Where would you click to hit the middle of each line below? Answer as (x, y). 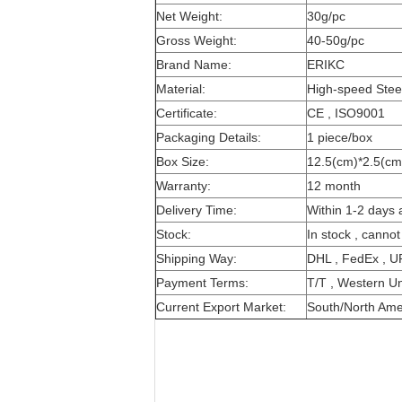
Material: (181, 89)
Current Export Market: (221, 307)
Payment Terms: (202, 283)
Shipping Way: (197, 258)
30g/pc (326, 16)
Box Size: (183, 162)
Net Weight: (189, 16)
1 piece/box (340, 137)
